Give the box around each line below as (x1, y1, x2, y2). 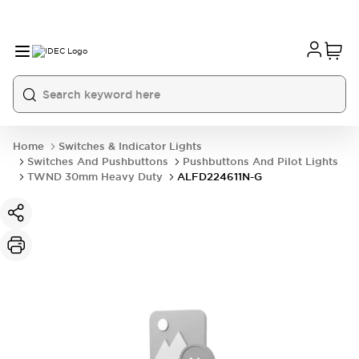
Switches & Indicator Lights (58, 139, 202, 153)
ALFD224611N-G (177, 170, 262, 184)
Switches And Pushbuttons (27, 155, 168, 168)
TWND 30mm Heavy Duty (27, 170, 163, 184)
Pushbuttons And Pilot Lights (183, 155, 338, 168)
